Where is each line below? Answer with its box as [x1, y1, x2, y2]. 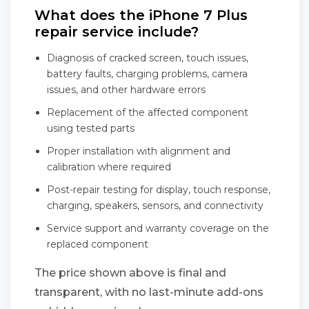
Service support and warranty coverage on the [47, 222, 269, 235]
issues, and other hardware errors [47, 83, 206, 96]
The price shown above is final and [34, 266, 226, 279]
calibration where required [47, 161, 171, 173]
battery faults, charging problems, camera [47, 68, 248, 80]
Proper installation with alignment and [47, 145, 230, 157]
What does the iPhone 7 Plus [34, 7, 248, 23]
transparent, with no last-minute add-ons [34, 286, 263, 299]
